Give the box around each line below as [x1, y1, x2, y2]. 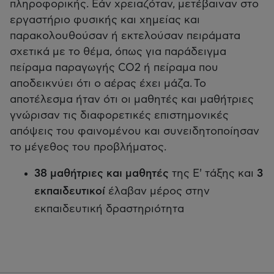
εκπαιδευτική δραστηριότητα [34, 203, 186, 215]
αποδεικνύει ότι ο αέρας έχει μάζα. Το [10, 78, 206, 89]
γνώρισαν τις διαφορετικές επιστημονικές [10, 109, 229, 121]
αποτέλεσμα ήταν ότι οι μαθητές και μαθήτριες [10, 94, 254, 105]
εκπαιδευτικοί [34, 185, 108, 197]
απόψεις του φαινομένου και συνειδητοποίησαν [10, 125, 259, 137]
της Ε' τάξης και [169, 168, 257, 179]
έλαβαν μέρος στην [108, 185, 210, 197]
